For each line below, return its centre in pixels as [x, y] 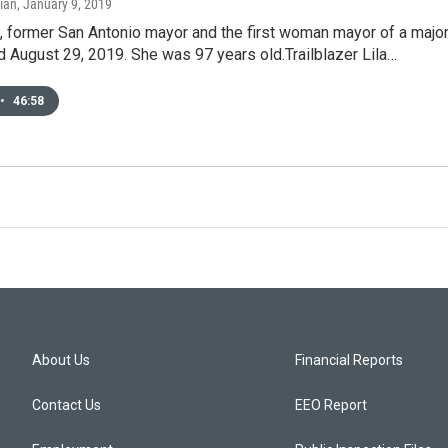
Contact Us [66, 405]
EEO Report [331, 405]
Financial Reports [349, 360]
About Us [61, 360]
